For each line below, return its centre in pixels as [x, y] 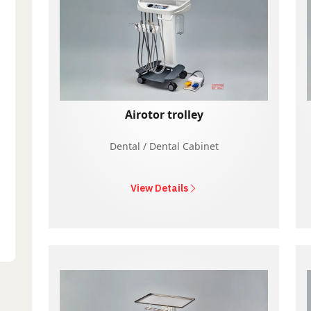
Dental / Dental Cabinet [164, 146]
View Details [159, 188]
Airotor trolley [164, 114]
